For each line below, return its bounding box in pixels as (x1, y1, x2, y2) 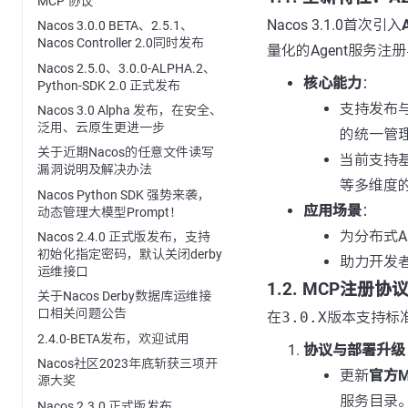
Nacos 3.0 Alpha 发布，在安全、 (37, 102, 222, 117)
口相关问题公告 (37, 306, 127, 321)
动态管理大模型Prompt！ (37, 204, 182, 219)
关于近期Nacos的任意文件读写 (37, 145, 214, 160)
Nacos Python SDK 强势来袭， (37, 187, 210, 202)
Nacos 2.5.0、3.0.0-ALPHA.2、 (37, 60, 216, 76)
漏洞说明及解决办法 (37, 162, 152, 178)
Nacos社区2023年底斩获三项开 (37, 356, 218, 372)
